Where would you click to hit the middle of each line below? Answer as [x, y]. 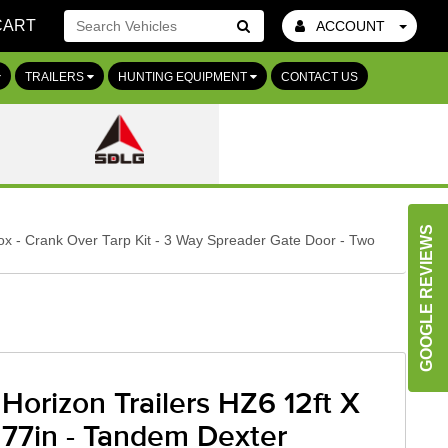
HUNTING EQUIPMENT [184, 77]
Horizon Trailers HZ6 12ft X [181, 404]
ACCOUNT [351, 26]
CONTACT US [319, 77]
